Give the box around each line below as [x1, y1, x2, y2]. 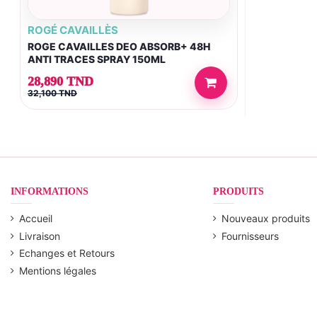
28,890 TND [28, 74, 93, 88]
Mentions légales [19, 264, 96, 277]
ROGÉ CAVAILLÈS [28, 23, 118, 38]
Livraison [19, 229, 60, 242]
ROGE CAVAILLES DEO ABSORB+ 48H [28, 40, 210, 52]
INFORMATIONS [11, 186, 88, 197]
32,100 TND [28, 87, 77, 98]
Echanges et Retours [19, 247, 115, 260]
